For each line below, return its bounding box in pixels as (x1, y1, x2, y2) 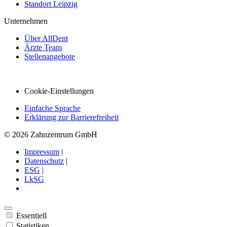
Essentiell (16, 211, 47, 220)
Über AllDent (24, 33, 68, 43)
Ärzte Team (24, 43, 62, 52)
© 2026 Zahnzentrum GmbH (4, 130, 97, 139)
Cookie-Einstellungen (24, 86, 94, 95)
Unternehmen (4, 16, 48, 25)
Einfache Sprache (24, 103, 81, 112)
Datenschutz (24, 156, 64, 165)
